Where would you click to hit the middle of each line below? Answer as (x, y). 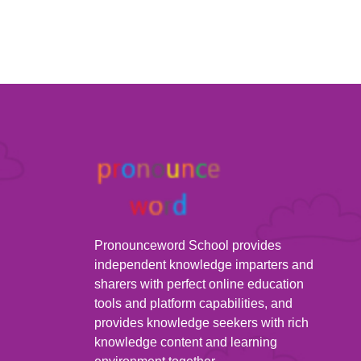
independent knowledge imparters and (204, 265)
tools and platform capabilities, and (193, 303)
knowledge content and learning (186, 342)
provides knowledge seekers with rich (201, 323)
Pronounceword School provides (188, 245)
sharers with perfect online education (199, 284)
